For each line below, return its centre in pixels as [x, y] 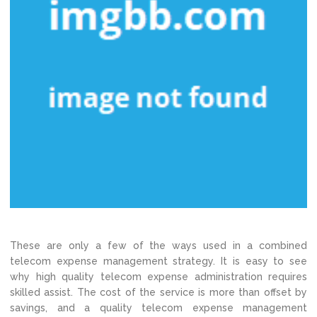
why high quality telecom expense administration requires [158, 277]
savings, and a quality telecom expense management [158, 308]
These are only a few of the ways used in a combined [158, 246]
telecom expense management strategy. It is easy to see [158, 261]
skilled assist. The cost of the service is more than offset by [158, 292]
